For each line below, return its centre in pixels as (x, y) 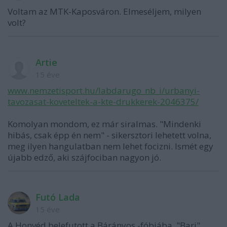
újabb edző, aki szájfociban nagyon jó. (84, 157)
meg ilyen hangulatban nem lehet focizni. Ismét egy (110, 146)
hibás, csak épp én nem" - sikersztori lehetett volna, (109, 135)
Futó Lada (58, 197)
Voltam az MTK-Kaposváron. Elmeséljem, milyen (104, 11)
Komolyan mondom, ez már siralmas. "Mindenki (104, 124)
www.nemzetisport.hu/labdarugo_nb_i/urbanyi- (104, 90)
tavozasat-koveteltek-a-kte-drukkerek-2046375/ (103, 102)
